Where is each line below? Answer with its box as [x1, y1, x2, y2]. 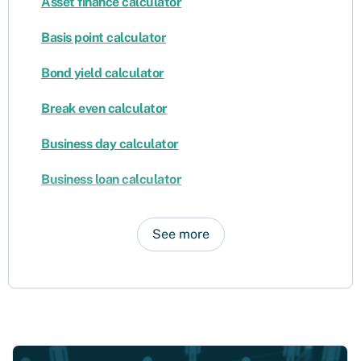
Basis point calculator [41, 30, 166, 46]
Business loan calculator [41, 172, 181, 188]
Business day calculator [41, 136, 179, 152]
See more [151, 226, 210, 243]
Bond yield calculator [41, 65, 164, 81]
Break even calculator [41, 101, 168, 117]
